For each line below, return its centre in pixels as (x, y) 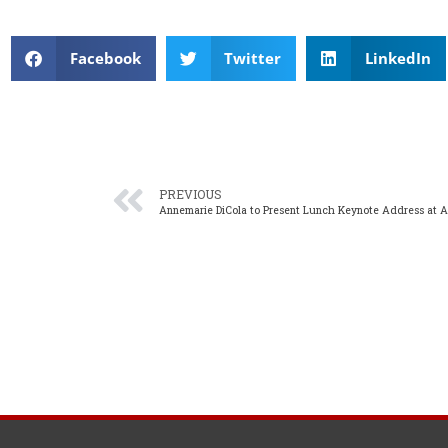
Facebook (105, 58)
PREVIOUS (190, 193)
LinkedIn (397, 58)
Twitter (252, 58)
